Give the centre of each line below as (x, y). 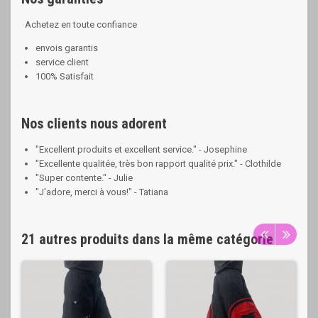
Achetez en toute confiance (81, 24)
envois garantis (67, 48)
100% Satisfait (65, 76)
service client (62, 62)
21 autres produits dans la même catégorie (147, 239)
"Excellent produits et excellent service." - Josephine (141, 149)
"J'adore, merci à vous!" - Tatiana (102, 192)
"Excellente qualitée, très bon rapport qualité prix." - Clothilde (158, 164)
